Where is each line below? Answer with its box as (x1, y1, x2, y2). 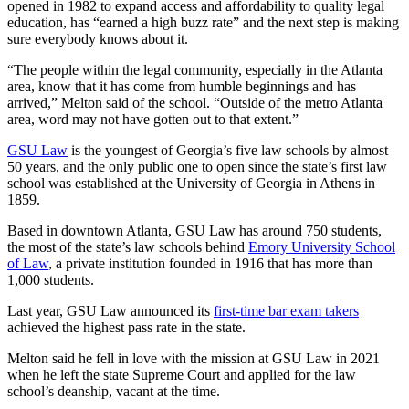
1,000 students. (7, 271, 94, 288)
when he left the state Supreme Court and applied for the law (7, 366, 356, 383)
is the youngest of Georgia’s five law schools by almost (68, 142, 388, 158)
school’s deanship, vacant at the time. (7, 383, 220, 399)
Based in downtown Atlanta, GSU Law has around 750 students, (7, 222, 382, 238)
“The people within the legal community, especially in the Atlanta (7, 61, 383, 78)
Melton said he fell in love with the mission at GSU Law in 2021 (7, 350, 380, 366)
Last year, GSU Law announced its (7, 302, 214, 319)
